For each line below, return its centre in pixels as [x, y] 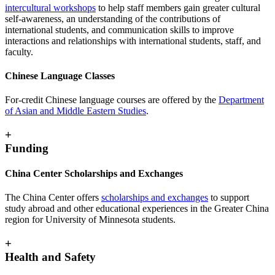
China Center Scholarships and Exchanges [94, 174]
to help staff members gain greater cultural [178, 7]
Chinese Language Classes [60, 76]
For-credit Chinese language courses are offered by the [112, 100]
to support [229, 198]
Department [241, 100]
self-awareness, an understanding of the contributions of [113, 18]
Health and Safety [50, 257]
